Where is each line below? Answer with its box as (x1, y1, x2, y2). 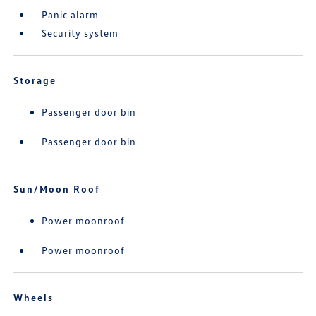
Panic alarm (42, 8, 99, 20)
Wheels (13, 291, 54, 303)
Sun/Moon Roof (13, 183, 101, 195)
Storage (13, 74, 57, 86)
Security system (42, 27, 119, 39)
